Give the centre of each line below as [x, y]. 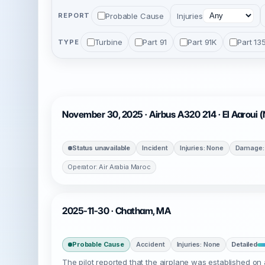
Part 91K [202, 42]
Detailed [244, 244]
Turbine [108, 42]
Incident [155, 148]
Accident [150, 244]
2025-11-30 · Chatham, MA [117, 211]
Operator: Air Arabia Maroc [109, 167]
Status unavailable [101, 148]
